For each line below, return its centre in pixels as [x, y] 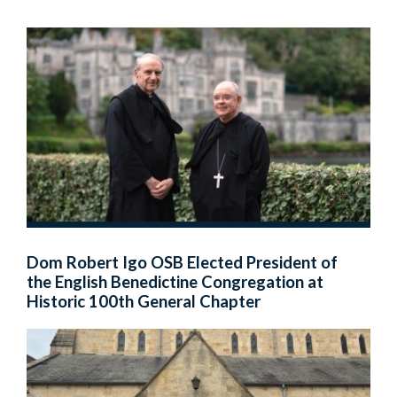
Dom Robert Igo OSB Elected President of [182, 262]
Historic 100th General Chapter [144, 301]
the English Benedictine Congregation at [175, 281]
